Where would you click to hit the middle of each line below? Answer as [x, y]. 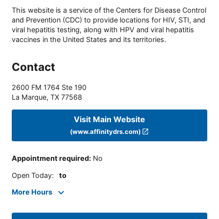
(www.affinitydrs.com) [105, 131]
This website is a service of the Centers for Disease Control [109, 10]
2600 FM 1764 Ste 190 [49, 88]
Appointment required [50, 158]
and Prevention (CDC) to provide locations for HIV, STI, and [109, 20]
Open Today [32, 175]
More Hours [32, 192]
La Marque [29, 97]
